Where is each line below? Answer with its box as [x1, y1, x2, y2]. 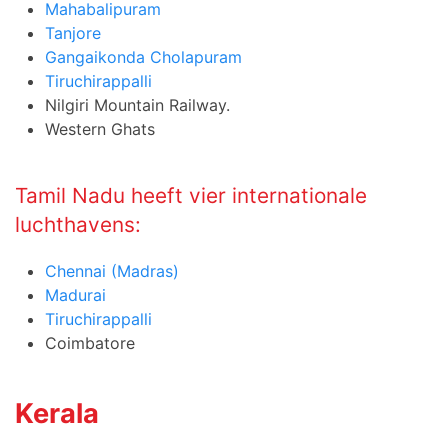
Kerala [15, 396, 99, 430]
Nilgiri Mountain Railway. [45, 94, 230, 115]
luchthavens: [15, 211, 141, 237]
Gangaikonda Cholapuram [45, 46, 242, 67]
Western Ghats [45, 118, 155, 139]
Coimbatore [45, 332, 135, 353]
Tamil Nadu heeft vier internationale [15, 182, 367, 208]
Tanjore [45, 22, 101, 43]
